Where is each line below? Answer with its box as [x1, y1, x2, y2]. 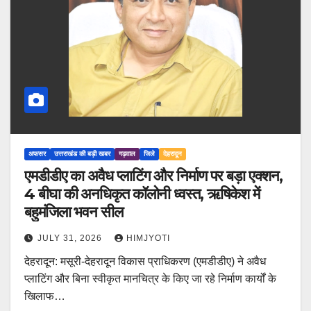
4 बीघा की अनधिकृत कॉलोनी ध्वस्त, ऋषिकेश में [24, 185, 260, 204]
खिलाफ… [24, 290, 65, 303]
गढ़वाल [119, 150, 135, 158]
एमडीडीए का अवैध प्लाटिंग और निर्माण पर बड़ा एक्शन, [24, 167, 283, 186]
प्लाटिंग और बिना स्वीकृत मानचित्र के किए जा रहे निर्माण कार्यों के [24, 273, 276, 285]
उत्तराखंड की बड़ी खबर [54, 150, 110, 158]
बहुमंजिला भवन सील [24, 203, 123, 222]
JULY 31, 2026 [37, 233, 105, 244]
